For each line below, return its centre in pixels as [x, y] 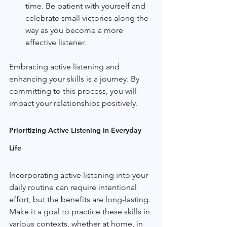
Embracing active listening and [65, 66]
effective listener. [56, 42]
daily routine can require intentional [74, 187]
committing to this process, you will [74, 91]
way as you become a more [75, 30]
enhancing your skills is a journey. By [75, 79]
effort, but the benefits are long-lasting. [81, 199]
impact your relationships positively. [73, 103]
